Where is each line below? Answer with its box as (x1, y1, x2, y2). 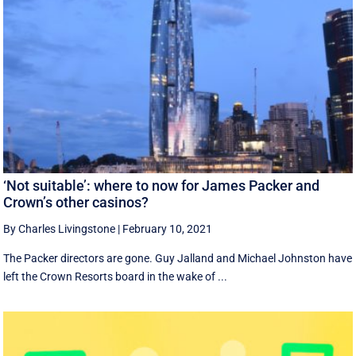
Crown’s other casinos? (3, 194, 149, 211)
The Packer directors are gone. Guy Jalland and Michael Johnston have (3, 252, 353, 265)
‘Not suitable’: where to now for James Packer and (3, 177, 320, 195)
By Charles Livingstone (3, 222, 116, 236)
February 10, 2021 (122, 222, 213, 236)
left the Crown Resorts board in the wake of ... (3, 270, 228, 284)
